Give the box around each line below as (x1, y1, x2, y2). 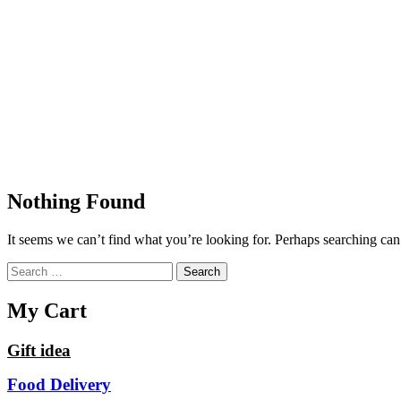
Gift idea (7, 340, 71, 360)
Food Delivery (7, 374, 111, 394)
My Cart (7, 298, 87, 322)
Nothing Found (7, 189, 145, 213)
